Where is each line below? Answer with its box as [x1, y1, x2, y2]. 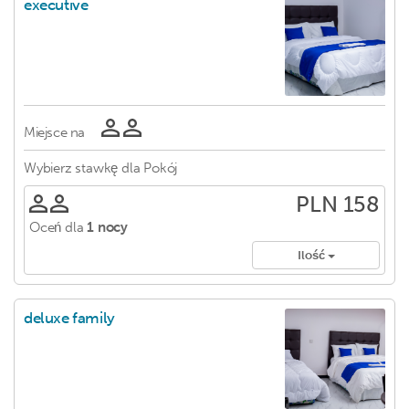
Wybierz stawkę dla [24, 160, 141, 176]
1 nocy [87, 219, 129, 236]
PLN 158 [296, 191, 380, 217]
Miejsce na [24, 124, 85, 141]
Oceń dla [29, 219, 84, 236]
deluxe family [24, 309, 115, 328]
